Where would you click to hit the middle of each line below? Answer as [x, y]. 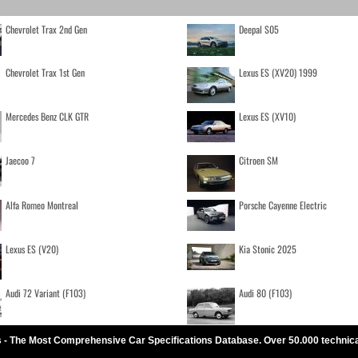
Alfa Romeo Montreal [42, 205]
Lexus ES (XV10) [267, 116]
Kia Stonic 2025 [268, 249]
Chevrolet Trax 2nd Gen [46, 29]
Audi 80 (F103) [265, 292]
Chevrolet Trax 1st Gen [45, 72]
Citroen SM [259, 160]
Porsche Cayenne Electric [283, 205]
